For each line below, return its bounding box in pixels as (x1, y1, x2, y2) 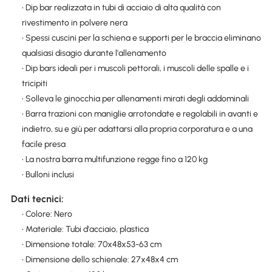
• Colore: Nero (21, 208, 72, 219)
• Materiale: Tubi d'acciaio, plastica (21, 223, 149, 234)
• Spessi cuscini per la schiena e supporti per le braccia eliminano (21, 33, 261, 44)
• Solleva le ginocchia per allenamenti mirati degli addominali (21, 93, 249, 104)
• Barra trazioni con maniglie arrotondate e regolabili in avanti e (21, 109, 258, 120)
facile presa (21, 139, 66, 150)
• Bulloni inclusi (21, 169, 74, 180)
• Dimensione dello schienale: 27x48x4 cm (21, 254, 178, 265)
